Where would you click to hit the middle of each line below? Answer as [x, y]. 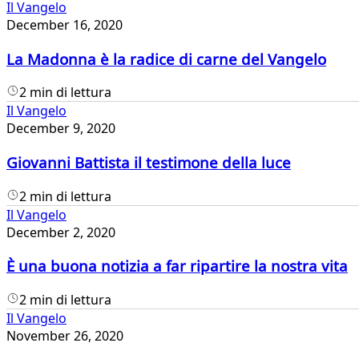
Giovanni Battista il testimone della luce [149, 163]
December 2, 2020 [61, 232]
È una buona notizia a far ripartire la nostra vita [177, 266]
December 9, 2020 [61, 129]
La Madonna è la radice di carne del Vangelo [166, 58]
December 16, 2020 [65, 24]
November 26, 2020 [65, 336]
